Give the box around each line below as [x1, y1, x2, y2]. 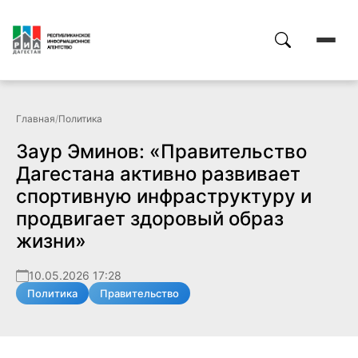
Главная [16, 113, 55, 125]
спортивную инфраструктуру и [16, 185, 312, 208]
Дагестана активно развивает [16, 162, 300, 185]
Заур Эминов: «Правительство [16, 140, 307, 163]
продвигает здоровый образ [16, 207, 284, 230]
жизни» [16, 229, 86, 253]
